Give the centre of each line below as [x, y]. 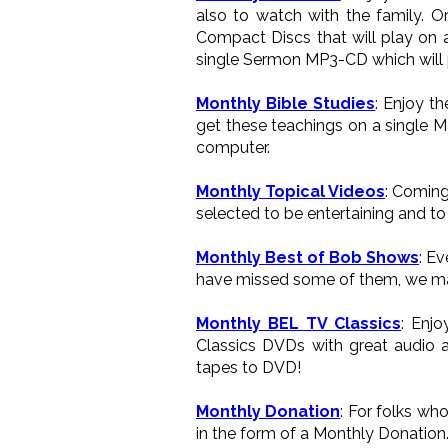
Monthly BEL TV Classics [299, 323]
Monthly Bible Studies [286, 103]
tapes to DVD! [248, 367]
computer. [233, 147]
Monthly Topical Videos [291, 191]
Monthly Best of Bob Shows [307, 257]
